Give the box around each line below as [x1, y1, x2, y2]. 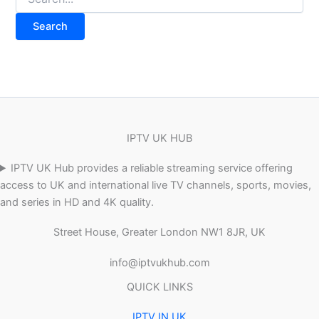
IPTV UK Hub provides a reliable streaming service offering [11, 162, 293, 175]
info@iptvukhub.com [109, 256, 210, 269]
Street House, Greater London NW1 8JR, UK [53, 226, 266, 239]
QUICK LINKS [126, 280, 193, 293]
